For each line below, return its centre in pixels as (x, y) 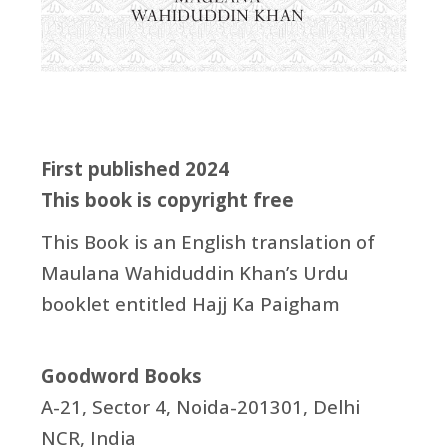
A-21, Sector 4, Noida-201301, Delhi (200, 406)
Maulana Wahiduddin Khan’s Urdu (194, 272)
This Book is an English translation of (208, 241)
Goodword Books (121, 375)
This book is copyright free (167, 199)
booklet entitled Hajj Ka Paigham (190, 303)
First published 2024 (135, 168)
